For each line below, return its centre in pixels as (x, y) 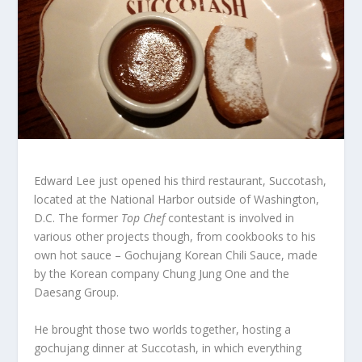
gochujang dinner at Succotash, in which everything (168, 347)
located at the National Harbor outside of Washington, (177, 200)
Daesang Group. (77, 293)
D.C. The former (78, 218)
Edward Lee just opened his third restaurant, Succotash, (181, 181)
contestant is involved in (230, 218)
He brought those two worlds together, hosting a (163, 329)
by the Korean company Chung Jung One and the (162, 274)
